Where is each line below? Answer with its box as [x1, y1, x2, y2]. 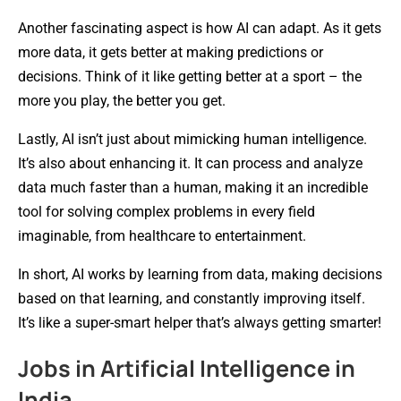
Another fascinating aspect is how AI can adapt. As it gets [18, 19, 381, 37]
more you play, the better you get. [18, 91, 226, 109]
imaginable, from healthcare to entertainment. [18, 226, 306, 244]
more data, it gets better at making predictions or [18, 43, 323, 61]
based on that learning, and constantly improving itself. [18, 289, 365, 307]
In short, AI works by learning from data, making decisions [18, 265, 382, 283]
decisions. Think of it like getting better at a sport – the [18, 67, 362, 85]
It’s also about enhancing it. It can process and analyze [18, 154, 363, 172]
